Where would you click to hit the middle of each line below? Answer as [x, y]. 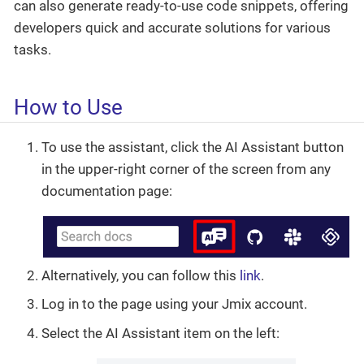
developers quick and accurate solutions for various [172, 27]
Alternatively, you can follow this [141, 275]
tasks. [32, 49]
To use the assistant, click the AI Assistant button [193, 147]
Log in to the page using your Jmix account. [174, 304]
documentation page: [107, 191]
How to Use [68, 107]
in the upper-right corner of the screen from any [186, 169]
